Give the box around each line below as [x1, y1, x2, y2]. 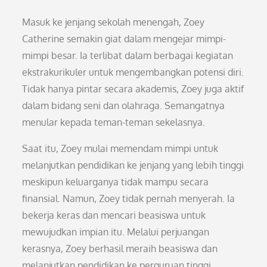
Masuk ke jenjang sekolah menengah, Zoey [22, 16, 205, 28]
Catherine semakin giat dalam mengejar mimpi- [22, 33, 226, 45]
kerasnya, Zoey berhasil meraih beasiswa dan [22, 243, 218, 254]
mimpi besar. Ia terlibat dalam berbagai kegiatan [22, 49, 234, 61]
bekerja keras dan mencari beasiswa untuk [22, 209, 206, 221]
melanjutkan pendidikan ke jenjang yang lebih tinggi [22, 159, 244, 171]
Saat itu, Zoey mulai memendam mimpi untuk [22, 142, 219, 154]
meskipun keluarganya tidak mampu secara [22, 176, 209, 188]
